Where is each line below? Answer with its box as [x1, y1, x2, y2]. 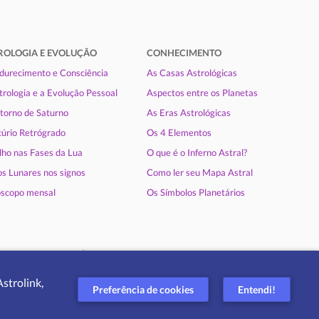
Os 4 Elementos [146, 127, 211, 139]
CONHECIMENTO [146, 47, 221, 59]
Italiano [43, 288, 81, 302]
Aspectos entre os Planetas [146, 87, 258, 99]
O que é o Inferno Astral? [146, 147, 247, 159]
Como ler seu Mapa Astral [146, 167, 253, 179]
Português [93, 288, 145, 302]
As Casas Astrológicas [146, 67, 237, 79]
